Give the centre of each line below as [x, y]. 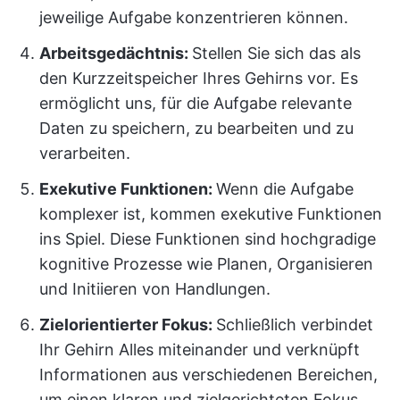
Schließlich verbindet [295, 325]
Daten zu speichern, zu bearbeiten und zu [196, 128]
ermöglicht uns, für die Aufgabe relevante [196, 103]
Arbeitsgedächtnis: [116, 53]
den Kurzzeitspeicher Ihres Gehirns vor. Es [199, 78]
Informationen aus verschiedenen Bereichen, [208, 375]
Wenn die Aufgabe [285, 189]
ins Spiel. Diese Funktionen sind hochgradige [208, 239]
